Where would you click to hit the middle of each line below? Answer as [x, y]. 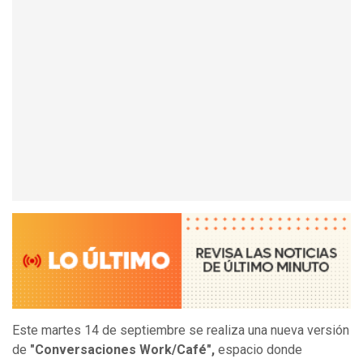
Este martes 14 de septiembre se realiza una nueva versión [181, 331]
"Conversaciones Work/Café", [124, 350]
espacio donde [260, 350]
